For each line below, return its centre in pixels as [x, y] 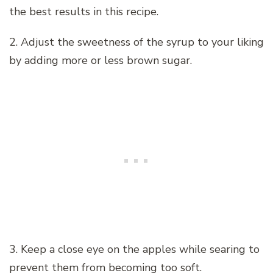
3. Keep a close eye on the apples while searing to [134, 249]
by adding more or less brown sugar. [101, 60]
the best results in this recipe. [84, 11]
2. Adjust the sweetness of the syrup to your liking [136, 42]
